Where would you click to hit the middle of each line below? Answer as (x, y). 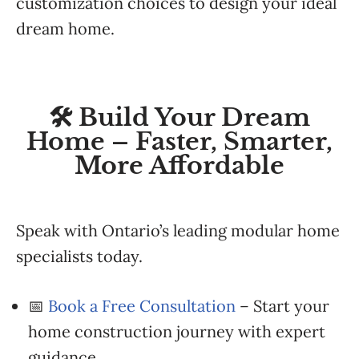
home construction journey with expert (177, 331)
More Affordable (179, 165)
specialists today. (79, 256)
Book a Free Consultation (142, 306)
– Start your (282, 306)
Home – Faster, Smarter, (179, 141)
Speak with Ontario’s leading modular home (178, 230)
